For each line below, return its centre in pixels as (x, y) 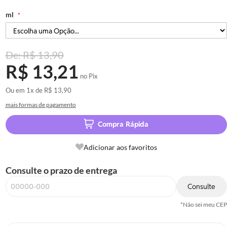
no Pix (89, 76)
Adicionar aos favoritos (120, 147)
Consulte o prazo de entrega (61, 170)
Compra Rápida (123, 124)
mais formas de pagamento (41, 105)
